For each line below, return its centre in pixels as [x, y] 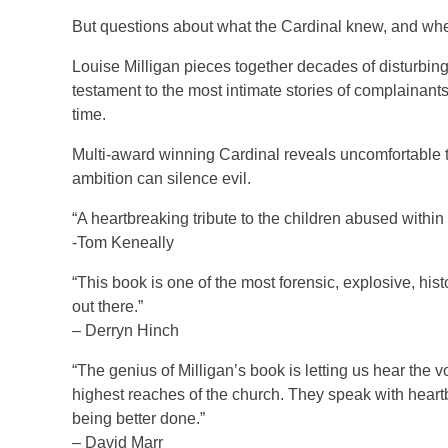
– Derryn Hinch [125, 330]
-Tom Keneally [123, 242]
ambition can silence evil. [161, 178]
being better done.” [138, 418]
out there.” [107, 306]
